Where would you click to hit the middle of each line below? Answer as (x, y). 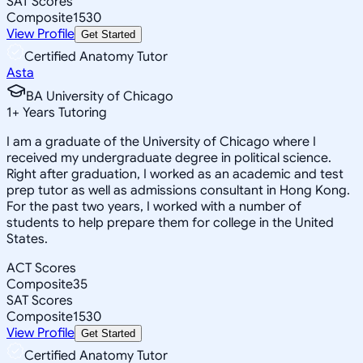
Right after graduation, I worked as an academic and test (175, 174)
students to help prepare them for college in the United (170, 222)
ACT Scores (41, 268)
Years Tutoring (63, 112)
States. (27, 239)
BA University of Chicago (100, 96)
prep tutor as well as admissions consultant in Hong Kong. (178, 190)
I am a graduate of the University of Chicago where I (161, 141)
